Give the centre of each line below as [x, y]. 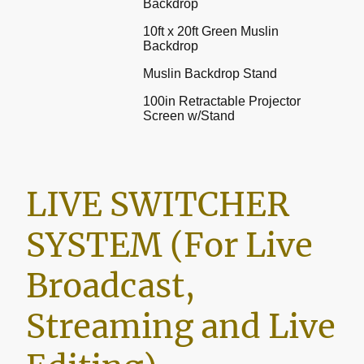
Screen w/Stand [189, 115]
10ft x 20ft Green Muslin [211, 31]
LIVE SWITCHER [158, 204]
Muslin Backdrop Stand [210, 73]
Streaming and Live [181, 326]
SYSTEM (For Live [169, 245]
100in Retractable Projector [222, 101]
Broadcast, [110, 286]
